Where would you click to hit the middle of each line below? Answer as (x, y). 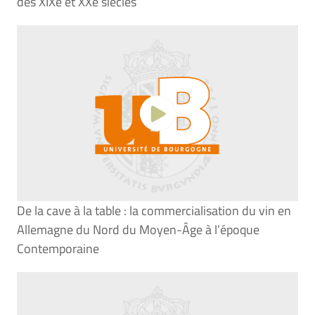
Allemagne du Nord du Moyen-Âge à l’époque (138, 230)
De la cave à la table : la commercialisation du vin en (154, 211)
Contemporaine (58, 249)
